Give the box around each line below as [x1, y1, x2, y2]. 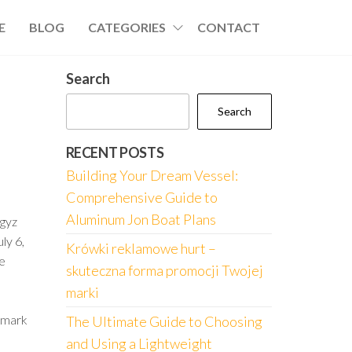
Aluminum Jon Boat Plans [65, 211, 216, 228]
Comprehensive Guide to [65, 189, 218, 206]
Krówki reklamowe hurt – [65, 240, 216, 257]
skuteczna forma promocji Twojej [65, 262, 263, 279]
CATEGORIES [88, 20, 166, 35]
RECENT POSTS [65, 144, 164, 161]
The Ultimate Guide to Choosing [65, 313, 262, 330]
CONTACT [197, 20, 260, 35]
